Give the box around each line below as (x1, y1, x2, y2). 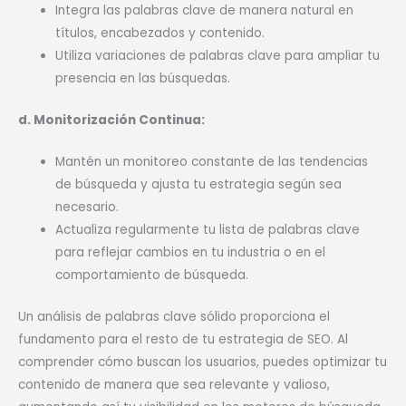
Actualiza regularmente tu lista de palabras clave (55, 221, 361, 239)
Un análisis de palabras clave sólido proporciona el (18, 307, 330, 325)
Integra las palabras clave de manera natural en (55, 2, 354, 20)
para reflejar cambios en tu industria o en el (55, 244, 326, 262)
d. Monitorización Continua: (18, 111, 205, 129)
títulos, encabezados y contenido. (55, 24, 266, 43)
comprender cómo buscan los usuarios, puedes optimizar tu (18, 353, 387, 371)
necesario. (55, 198, 120, 217)
